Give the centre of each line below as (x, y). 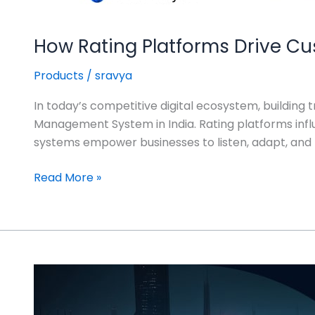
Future (51, 290)
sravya (114, 75)
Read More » (67, 178)
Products (59, 75)
